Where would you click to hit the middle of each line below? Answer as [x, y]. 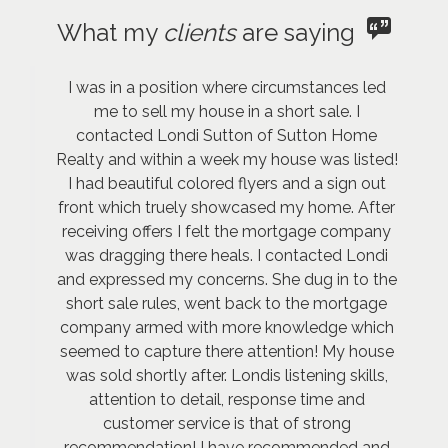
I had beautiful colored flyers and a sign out [226, 183]
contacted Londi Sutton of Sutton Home [226, 135]
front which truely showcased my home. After [226, 207]
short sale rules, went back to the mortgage [226, 303]
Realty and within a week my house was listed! [226, 159]
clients [199, 32]
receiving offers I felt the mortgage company [226, 231]
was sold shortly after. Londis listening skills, [226, 375]
